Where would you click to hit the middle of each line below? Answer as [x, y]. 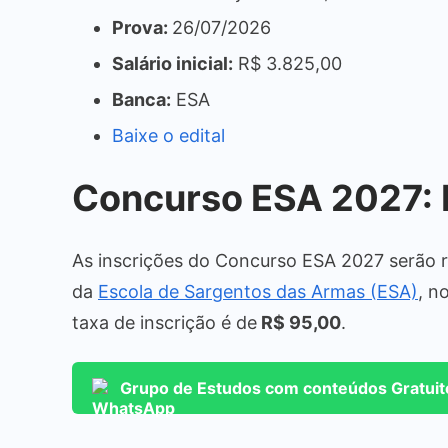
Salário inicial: [172, 63]
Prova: [142, 27]
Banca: [141, 99]
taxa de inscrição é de [164, 322]
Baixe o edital [168, 135]
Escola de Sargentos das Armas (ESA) [258, 291]
